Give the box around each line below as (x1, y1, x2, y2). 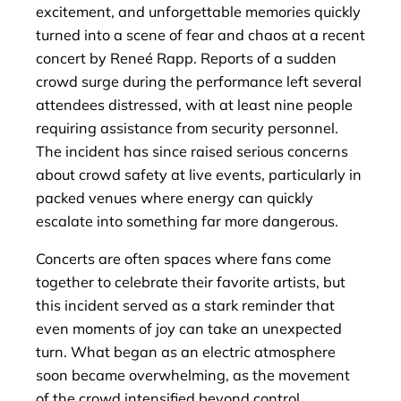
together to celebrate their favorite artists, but (36, 272, 346, 291)
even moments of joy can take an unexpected (36, 319, 342, 337)
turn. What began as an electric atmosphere (36, 342, 336, 361)
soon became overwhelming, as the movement (36, 365, 350, 384)
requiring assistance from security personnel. (36, 118, 338, 137)
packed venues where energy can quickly (36, 188, 313, 207)
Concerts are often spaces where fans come (36, 249, 331, 268)
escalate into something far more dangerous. (36, 211, 338, 230)
